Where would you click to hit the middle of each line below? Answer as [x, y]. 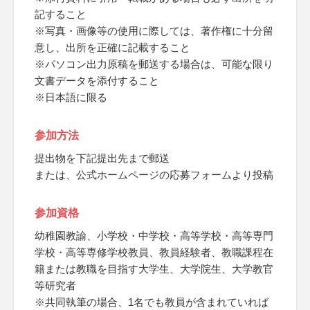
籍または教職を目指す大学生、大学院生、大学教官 [154, 269]
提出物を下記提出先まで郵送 [102, 158]
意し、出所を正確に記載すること [112, 47]
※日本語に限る [71, 97]
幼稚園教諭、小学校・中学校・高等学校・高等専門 [154, 236]
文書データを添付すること [97, 81]
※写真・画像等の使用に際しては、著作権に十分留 [154, 31]
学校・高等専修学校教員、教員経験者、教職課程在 [154, 252]
